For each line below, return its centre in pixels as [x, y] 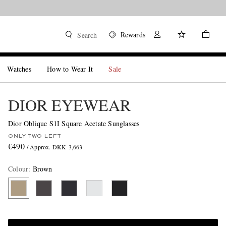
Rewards [133, 35]
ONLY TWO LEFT [34, 136]
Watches [19, 69]
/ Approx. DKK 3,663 [54, 147]
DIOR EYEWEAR [69, 105]
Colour [18, 169]
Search [87, 35]
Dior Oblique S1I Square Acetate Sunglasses [74, 123]
